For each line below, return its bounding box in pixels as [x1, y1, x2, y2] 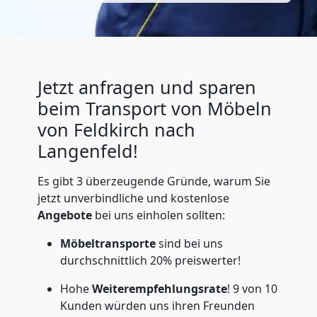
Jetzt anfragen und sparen [37, 75, 256, 99]
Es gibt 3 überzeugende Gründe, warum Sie [37, 173, 270, 189]
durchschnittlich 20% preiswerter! [59, 253, 241, 268]
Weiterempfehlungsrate [91, 281, 227, 296]
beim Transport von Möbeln [37, 96, 272, 120]
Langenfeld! [37, 139, 138, 163]
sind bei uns [158, 236, 223, 251]
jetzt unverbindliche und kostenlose [37, 190, 229, 206]
